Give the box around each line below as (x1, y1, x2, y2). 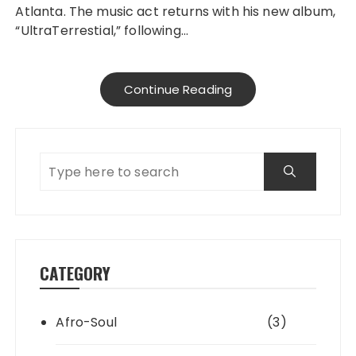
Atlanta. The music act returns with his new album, (15, 2, 335, 21)
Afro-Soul (56, 313, 117, 332)
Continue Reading (123, 81, 233, 99)
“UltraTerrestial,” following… (15, 21, 188, 41)
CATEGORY (40, 261, 111, 286)
